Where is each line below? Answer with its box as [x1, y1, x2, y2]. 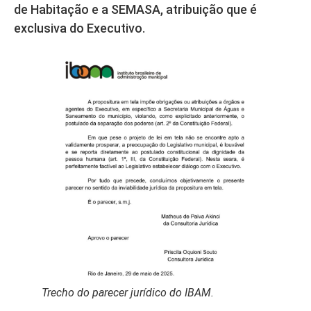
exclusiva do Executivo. [14, 20, 145, 35]
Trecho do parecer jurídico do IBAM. [42, 285, 214, 299]
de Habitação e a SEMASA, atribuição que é [14, 1, 257, 17]
